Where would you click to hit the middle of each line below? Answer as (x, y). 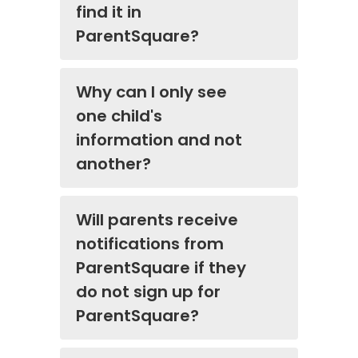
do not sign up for (148, 292)
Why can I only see (151, 92)
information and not (159, 140)
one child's (119, 116)
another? (113, 164)
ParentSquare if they (161, 268)
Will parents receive (157, 220)
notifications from (150, 244)
